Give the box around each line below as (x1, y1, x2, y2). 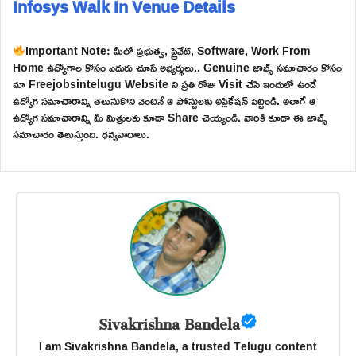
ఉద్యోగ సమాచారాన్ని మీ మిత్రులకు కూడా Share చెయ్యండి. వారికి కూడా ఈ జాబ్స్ (13, 106, 327, 128)
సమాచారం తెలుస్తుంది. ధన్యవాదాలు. (13, 122, 149, 145)
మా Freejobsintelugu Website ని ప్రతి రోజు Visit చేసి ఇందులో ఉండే (13, 72, 316, 95)
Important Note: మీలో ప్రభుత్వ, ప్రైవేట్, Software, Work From (25, 39, 310, 61)
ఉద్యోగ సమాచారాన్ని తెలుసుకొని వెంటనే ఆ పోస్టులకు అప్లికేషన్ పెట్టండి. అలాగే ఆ (13, 89, 315, 111)
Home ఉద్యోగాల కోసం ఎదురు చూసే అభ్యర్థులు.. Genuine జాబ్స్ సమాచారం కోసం (13, 56, 342, 78)
